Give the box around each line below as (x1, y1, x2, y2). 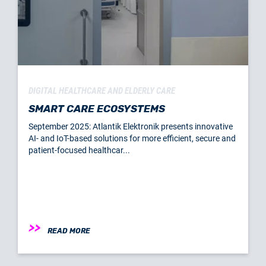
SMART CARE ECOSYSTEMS (28, 102, 165, 115)
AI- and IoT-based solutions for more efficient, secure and (28, 133, 236, 143)
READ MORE (47, 226, 90, 235)
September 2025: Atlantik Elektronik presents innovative (28, 121, 233, 131)
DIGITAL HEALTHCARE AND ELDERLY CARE (28, 85, 175, 96)
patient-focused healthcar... (28, 145, 130, 155)
